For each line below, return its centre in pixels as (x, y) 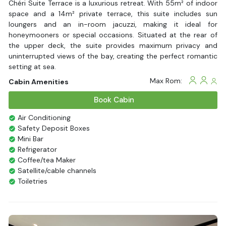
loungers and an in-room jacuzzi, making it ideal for (113, 24)
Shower (30, 191)
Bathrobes (34, 202)
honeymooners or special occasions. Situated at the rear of (113, 35)
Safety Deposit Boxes (53, 128)
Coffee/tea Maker (46, 160)
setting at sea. (33, 66)
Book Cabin (113, 100)
